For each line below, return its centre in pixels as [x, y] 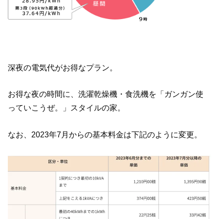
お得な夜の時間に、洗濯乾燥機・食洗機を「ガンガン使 [106, 94]
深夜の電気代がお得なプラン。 [63, 67]
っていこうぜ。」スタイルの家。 [67, 108]
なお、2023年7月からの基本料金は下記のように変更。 [105, 134]
